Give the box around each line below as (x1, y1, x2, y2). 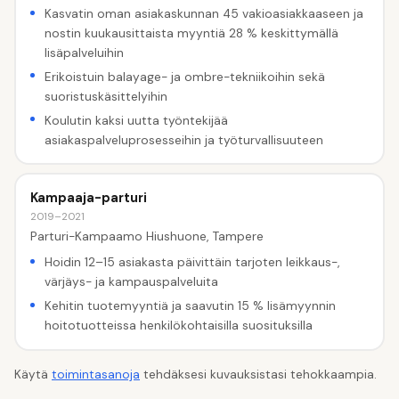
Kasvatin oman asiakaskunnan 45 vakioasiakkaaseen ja (44, 4, 363, 21)
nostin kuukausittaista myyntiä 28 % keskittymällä (44, 24, 338, 41)
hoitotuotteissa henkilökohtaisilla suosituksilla (44, 317, 313, 334)
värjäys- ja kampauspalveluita (44, 273, 218, 290)
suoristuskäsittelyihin (44, 87, 167, 104)
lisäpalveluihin (44, 44, 124, 61)
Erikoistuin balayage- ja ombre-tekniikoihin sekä (44, 68, 325, 85)
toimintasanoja (52, 366, 140, 382)
